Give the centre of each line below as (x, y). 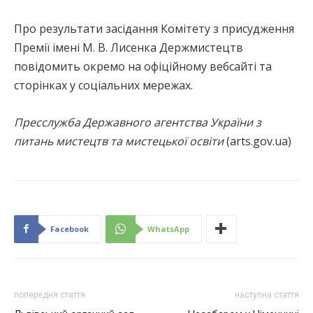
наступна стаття (267, 294)
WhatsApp (168, 228)
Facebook (70, 228)
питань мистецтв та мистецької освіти (119, 141)
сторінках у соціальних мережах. (103, 85)
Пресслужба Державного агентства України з (138, 122)
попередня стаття (50, 294)
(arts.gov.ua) (257, 141)
